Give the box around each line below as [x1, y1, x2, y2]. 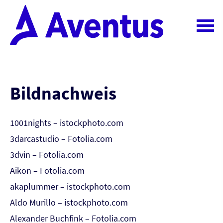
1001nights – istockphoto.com [10, 117, 123, 128]
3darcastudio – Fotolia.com [10, 133, 112, 144]
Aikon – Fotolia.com [10, 165, 85, 176]
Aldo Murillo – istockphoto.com [10, 197, 128, 208]
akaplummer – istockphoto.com [10, 181, 130, 192]
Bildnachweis [10, 82, 116, 105]
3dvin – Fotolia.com [10, 149, 84, 160]
